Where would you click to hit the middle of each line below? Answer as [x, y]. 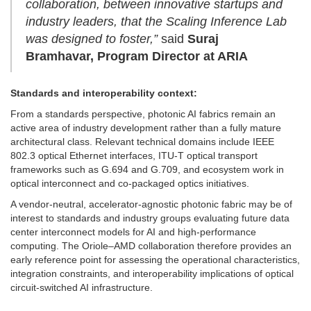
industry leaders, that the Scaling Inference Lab [156, 22]
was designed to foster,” [92, 39]
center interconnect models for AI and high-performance [133, 232]
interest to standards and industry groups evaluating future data [150, 218]
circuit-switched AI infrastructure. [82, 288]
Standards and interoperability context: [104, 93]
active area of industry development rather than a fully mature [146, 128]
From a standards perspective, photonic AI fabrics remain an [143, 114]
